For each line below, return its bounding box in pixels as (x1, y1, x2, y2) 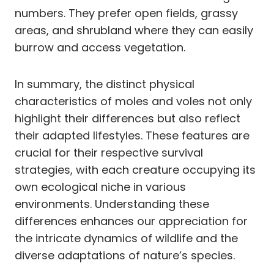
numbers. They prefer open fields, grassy (15, 5, 238, 21)
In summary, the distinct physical (15, 76, 194, 92)
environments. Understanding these (15, 196, 209, 212)
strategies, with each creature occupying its (15, 161, 256, 177)
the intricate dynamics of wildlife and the (15, 230, 238, 246)
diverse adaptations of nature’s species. (15, 247, 235, 263)
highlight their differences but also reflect (15, 110, 240, 126)
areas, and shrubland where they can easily (15, 22, 253, 38)
